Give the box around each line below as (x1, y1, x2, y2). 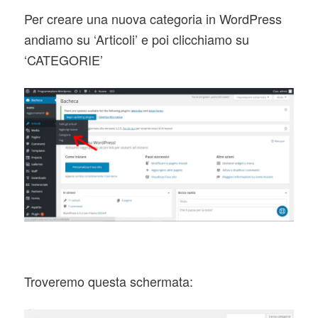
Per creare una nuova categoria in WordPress (23, 9, 282, 28)
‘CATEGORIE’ (23, 50, 103, 69)
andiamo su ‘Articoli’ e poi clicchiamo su (23, 29, 249, 48)
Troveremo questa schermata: (23, 271, 193, 290)
